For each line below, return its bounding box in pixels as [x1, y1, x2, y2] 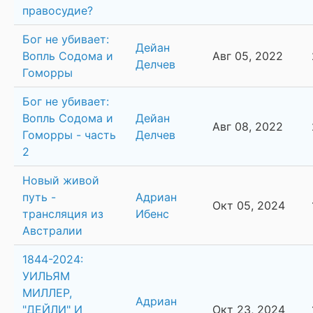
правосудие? [22, 3, 93, 18]
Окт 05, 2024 [212, 198, 285, 213]
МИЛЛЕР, [22, 286, 72, 300]
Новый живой [22, 173, 99, 188]
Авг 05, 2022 [212, 49, 283, 64]
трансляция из [22, 207, 103, 221]
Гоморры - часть [22, 128, 116, 143]
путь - [22, 190, 56, 205]
